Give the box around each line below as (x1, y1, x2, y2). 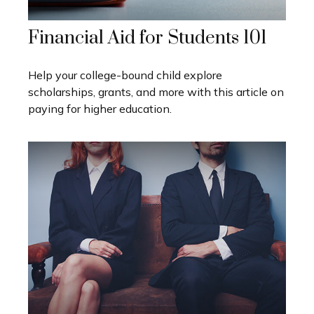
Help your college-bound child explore (28, 68, 222, 83)
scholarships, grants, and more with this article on (28, 85, 284, 100)
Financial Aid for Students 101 (28, 27, 267, 50)
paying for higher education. (28, 102, 172, 116)
